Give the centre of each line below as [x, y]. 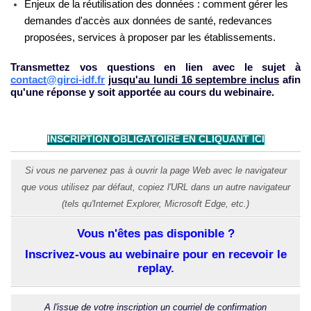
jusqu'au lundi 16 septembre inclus [194, 80]
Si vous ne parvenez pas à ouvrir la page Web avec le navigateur [155, 170]
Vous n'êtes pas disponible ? [155, 233]
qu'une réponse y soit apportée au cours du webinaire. [142, 92]
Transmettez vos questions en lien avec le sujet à [155, 67]
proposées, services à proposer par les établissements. [150, 37]
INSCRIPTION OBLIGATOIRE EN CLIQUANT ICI [155, 138]
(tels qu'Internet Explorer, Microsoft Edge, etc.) [155, 203]
